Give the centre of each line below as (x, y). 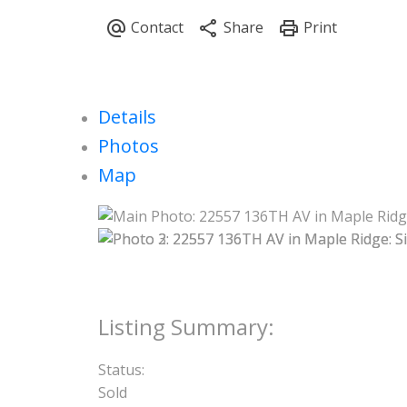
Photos (128, 145)
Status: (121, 370)
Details (127, 116)
